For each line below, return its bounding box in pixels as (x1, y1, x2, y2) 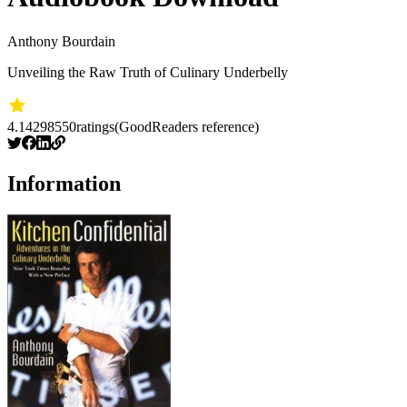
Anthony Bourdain (7, 33, 115, 49)
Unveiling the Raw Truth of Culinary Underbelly (7, 64, 288, 80)
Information (7, 171, 121, 195)
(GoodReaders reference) (114, 118, 259, 134)
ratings (76, 118, 114, 134)
